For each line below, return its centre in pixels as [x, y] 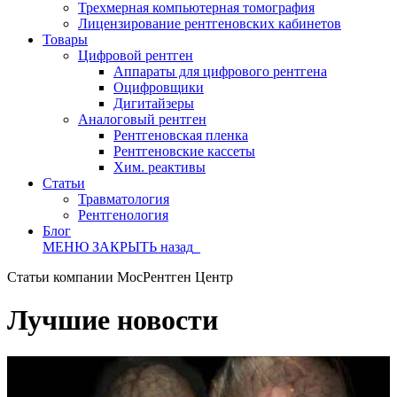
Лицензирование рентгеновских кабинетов [210, 23]
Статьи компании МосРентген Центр [120, 277]
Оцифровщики [159, 87]
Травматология [124, 199]
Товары [65, 39]
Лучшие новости [113, 320]
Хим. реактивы [160, 167]
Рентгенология [123, 215]
